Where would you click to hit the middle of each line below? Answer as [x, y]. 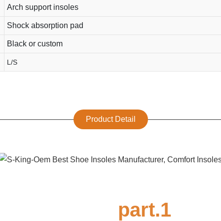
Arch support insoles [42, 7]
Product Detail [110, 119]
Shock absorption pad [45, 25]
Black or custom [35, 43]
